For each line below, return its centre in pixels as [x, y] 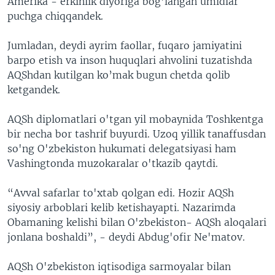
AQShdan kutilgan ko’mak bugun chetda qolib [119, 75]
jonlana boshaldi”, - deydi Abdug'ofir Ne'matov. [126, 237]
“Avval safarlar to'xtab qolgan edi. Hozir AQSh [121, 193]
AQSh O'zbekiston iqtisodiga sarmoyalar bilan [119, 266]
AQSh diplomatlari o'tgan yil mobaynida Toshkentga [135, 119]
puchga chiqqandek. [55, 16]
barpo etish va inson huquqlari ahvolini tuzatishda [130, 60]
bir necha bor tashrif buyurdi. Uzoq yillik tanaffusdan [137, 134]
